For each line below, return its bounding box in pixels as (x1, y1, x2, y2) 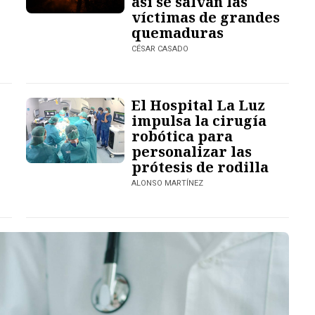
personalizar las (131, 141, 252, 161)
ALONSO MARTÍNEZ (131, 178, 204, 188)
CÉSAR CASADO (131, 44, 189, 53)
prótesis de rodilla (131, 157, 269, 176)
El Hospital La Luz (131, 95, 266, 115)
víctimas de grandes (131, 7, 281, 27)
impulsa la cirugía (131, 110, 267, 130)
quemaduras (131, 22, 224, 42)
